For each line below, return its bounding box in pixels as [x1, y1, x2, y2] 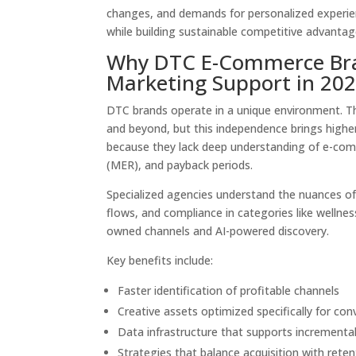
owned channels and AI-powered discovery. [106, 223, 330, 238]
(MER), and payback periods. [106, 157, 253, 172]
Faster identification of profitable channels [118, 283, 340, 298]
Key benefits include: [106, 253, 214, 268]
